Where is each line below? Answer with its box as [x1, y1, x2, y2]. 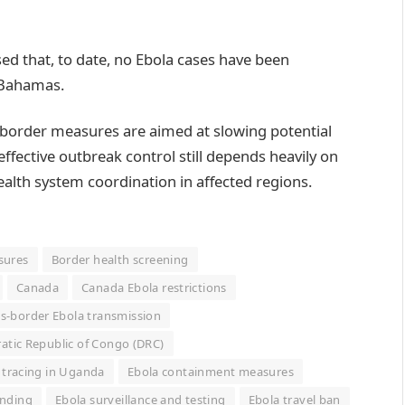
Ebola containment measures [127, 363, 294, 381]
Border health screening [51, 251, 189, 268]
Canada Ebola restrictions [81, 279, 227, 297]
